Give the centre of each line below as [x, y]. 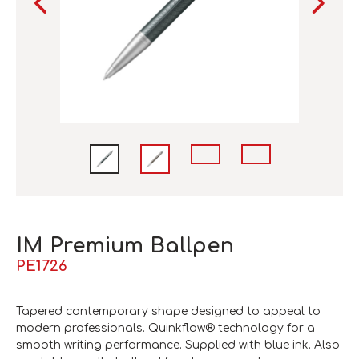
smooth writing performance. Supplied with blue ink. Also [178, 345]
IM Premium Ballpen [125, 245]
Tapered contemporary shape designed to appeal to [168, 311]
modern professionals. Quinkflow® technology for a [165, 328]
